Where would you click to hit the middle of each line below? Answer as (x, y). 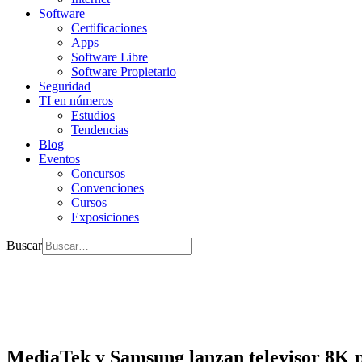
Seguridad (65, 86)
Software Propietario (124, 72)
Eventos (59, 159)
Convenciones (107, 188)
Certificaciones (109, 28)
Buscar (24, 245)
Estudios (93, 115)
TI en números (76, 101)
